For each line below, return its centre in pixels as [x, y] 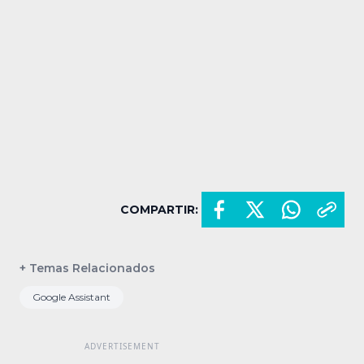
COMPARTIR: [159, 209]
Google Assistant [71, 297]
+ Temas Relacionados [87, 268]
